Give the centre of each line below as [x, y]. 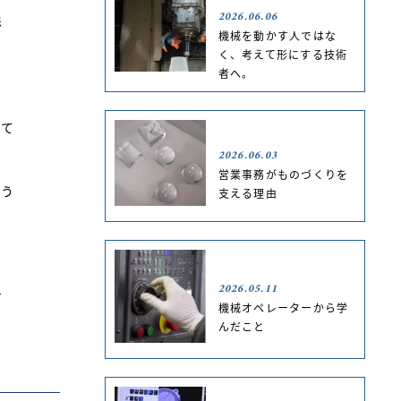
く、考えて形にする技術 [283, 55]
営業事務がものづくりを [283, 175]
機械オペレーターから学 [283, 307]
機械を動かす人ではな [277, 36]
